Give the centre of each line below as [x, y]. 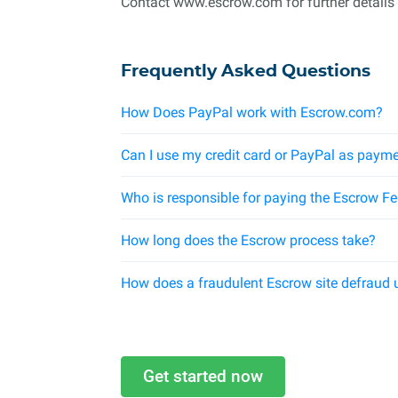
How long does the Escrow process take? [248, 240]
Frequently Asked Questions [246, 72]
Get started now [203, 376]
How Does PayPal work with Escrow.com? [252, 112]
